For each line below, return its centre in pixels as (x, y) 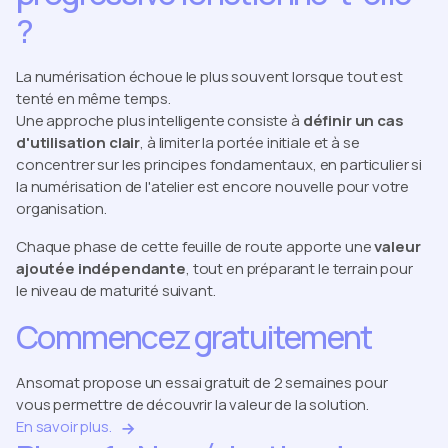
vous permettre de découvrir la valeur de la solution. (193, 404)
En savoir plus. (64, 426)
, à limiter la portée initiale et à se (250, 142)
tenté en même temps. (93, 98)
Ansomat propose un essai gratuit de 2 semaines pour (202, 382)
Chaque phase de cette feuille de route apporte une (195, 246)
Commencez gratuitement (194, 337)
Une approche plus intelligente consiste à (159, 120)
